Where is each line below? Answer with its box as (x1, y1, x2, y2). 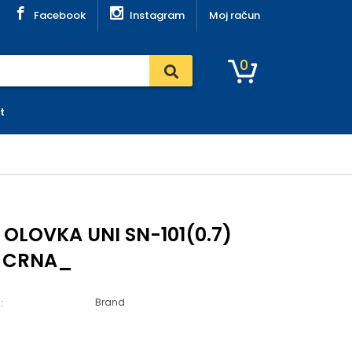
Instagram (130, 8, 185, 23)
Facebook (34, 8, 86, 23)
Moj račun (209, 8, 260, 23)
